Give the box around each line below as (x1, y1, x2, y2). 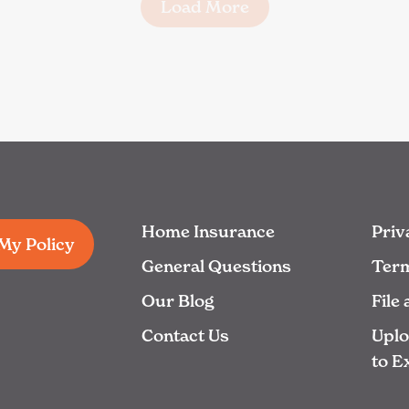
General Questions (142, 256, 291, 277)
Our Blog (142, 290, 215, 311)
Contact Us (142, 325, 229, 346)
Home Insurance (142, 221, 275, 242)
